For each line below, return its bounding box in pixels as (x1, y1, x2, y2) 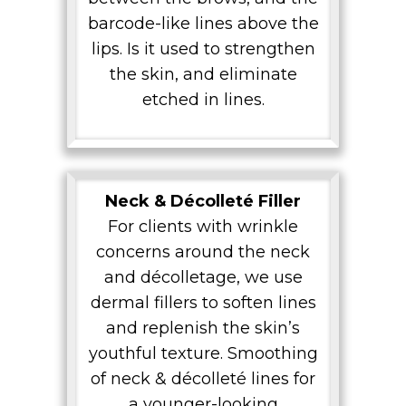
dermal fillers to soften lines (90, 293, 316, 314)
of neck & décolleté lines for (91, 369, 315, 390)
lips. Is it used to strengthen (91, 39, 315, 60)
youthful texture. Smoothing (88, 343, 318, 364)
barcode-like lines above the (87, 14, 319, 34)
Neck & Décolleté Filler (105, 191, 301, 212)
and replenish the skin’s (106, 318, 300, 339)
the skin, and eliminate (109, 64, 297, 85)
